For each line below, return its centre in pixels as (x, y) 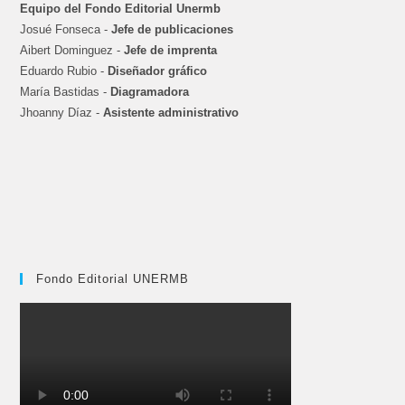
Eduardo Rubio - (64, 71)
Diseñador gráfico (158, 71)
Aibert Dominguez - (72, 51)
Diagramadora (150, 92)
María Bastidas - (66, 92)
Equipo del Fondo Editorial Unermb (121, 9)
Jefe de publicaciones (173, 30)
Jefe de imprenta (171, 51)
